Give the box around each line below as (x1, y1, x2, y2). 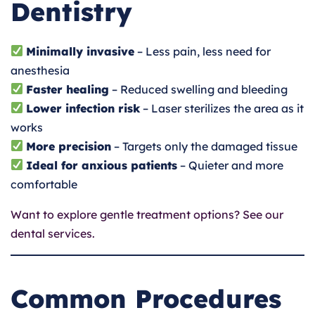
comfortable (11, 176, 77, 191)
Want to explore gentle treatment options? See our (11, 207, 283, 221)
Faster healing (26, 82, 110, 96)
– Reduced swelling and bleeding (109, 82, 288, 96)
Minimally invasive (26, 44, 135, 58)
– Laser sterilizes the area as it (140, 101, 304, 115)
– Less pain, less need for (134, 44, 271, 58)
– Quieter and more (177, 157, 284, 172)
